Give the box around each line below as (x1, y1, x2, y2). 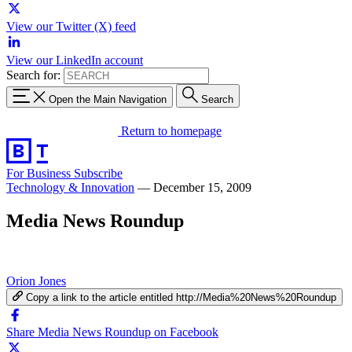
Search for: (6, 68, 60, 82)
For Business (6, 166, 74, 180)
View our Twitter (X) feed (6, 20, 136, 33)
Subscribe (74, 166, 123, 180)
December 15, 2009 (153, 180, 251, 194)
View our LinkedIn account (6, 53, 143, 67)
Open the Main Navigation (49, 93, 167, 105)
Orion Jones (6, 273, 66, 288)
